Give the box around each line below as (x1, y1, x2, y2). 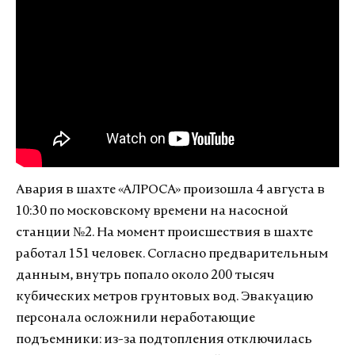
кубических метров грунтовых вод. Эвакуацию (16, 290, 313, 303)
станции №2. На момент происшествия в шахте (16, 226, 313, 239)
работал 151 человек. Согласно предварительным (16, 247, 328, 261)
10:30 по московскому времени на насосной (16, 204, 288, 218)
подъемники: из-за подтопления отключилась (16, 333, 312, 346)
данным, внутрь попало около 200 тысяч (16, 269, 274, 282)
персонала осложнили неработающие (16, 311, 255, 325)
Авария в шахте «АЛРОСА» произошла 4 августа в (16, 183, 325, 197)
